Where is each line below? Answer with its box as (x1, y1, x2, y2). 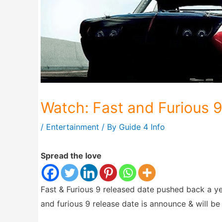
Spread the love (41, 151, 102, 161)
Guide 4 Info (119, 122, 165, 132)
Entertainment (46, 122, 99, 132)
